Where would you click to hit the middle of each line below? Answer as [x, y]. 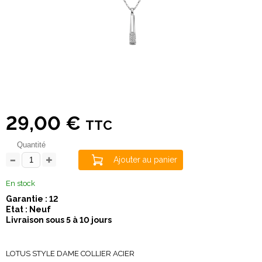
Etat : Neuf [28, 209]
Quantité [31, 144]
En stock [20, 183]
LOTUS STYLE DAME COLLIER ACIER [70, 253]
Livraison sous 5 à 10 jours [59, 220]
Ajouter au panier [145, 159]
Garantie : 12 [32, 199]
